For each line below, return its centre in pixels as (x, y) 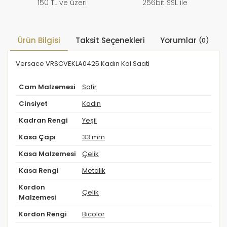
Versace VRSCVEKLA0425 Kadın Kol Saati (83, 64)
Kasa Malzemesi (47, 154)
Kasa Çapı (37, 137)
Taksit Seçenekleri (110, 41)
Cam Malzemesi (47, 87)
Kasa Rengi (39, 171)
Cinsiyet (33, 104)
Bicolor (93, 214)
